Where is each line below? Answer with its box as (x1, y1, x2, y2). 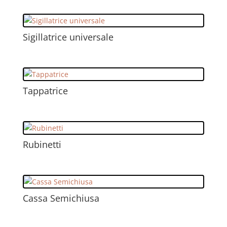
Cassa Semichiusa (22, 192, 99, 205)
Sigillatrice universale (22, 30, 113, 43)
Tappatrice (22, 85, 68, 97)
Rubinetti (22, 138, 61, 151)
